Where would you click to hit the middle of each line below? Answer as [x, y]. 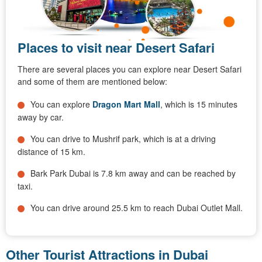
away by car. [41, 117]
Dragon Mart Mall [126, 104]
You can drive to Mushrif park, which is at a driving [123, 138]
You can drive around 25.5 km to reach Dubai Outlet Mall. [137, 207]
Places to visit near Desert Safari [116, 47]
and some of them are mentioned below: [92, 81]
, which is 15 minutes [199, 104]
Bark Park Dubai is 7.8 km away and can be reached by [133, 173]
